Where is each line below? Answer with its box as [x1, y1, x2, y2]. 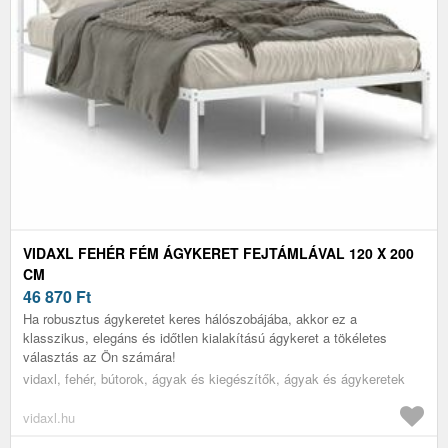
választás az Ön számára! [23, 346, 176, 366]
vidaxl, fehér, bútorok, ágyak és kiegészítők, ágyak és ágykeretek [23, 368, 405, 388]
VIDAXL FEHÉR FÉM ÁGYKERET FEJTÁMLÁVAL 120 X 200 [23, 242, 414, 263]
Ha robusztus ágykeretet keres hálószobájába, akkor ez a [23, 308, 357, 328]
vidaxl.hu [23, 407, 75, 427]
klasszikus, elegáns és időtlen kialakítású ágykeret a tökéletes [23, 327, 387, 347]
